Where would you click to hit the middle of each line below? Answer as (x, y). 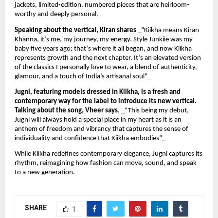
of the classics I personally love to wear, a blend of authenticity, (106, 67)
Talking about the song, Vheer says (66, 111)
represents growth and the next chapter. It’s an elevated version (108, 58)
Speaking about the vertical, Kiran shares (75, 30)
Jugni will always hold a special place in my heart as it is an (98, 120)
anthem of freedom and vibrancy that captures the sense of (101, 129)
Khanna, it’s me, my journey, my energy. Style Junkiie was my (104, 39)
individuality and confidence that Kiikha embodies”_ (90, 139)
